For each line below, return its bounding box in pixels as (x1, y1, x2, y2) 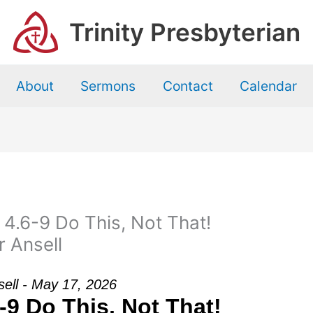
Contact (162, 78, 213, 94)
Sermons (80, 78, 136, 94)
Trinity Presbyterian (68, 17, 300, 47)
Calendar (240, 78, 298, 94)
